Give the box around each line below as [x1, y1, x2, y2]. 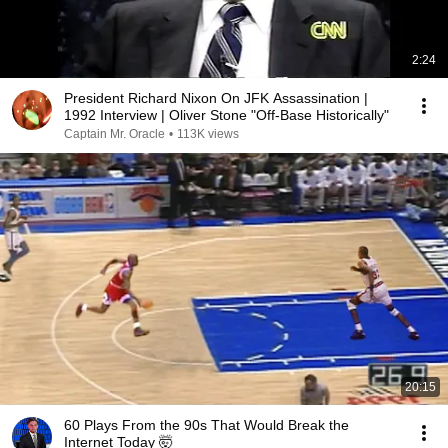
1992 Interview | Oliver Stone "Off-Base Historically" [64, 107, 389, 123]
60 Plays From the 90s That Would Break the [64, 417, 349, 433]
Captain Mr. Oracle [64, 127, 165, 141]
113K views [177, 127, 239, 141]
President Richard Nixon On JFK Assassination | [64, 90, 368, 106]
